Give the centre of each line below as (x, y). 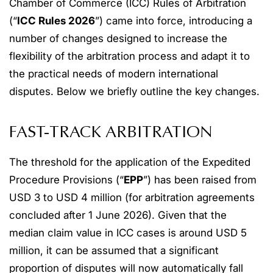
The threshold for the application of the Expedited (130, 162)
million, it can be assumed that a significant (114, 250)
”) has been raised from (200, 180)
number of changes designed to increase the (118, 38)
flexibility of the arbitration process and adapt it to (129, 56)
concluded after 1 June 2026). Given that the (118, 215)
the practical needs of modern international (114, 74)
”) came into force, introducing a (174, 21)
